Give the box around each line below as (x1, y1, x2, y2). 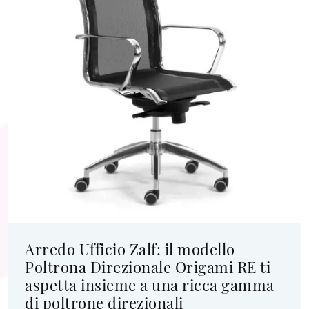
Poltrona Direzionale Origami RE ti (25, 257, 270, 277)
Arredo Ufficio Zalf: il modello (25, 239, 235, 259)
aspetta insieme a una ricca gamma (25, 275, 275, 295)
